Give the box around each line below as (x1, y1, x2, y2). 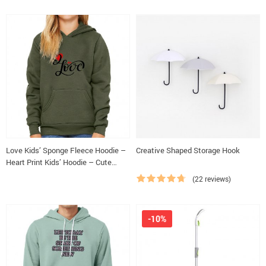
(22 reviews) (192, 174, 231, 183)
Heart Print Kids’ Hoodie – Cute (6, 157, 112, 167)
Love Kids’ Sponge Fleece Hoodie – (6, 145, 126, 156)
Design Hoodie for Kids (6, 169, 83, 179)
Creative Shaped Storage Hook (136, 145, 240, 156)
